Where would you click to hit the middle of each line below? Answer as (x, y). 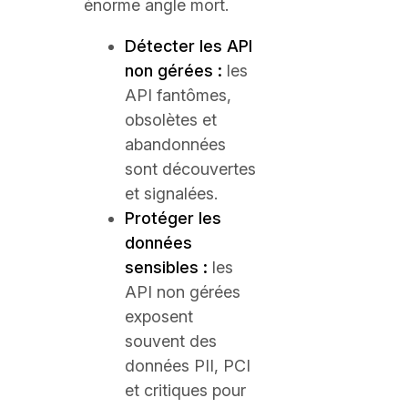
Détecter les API (189, 46)
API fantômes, (178, 95)
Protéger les (173, 218)
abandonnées (175, 144)
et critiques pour (185, 390)
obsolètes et (171, 120)
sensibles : (166, 267)
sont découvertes (190, 169)
